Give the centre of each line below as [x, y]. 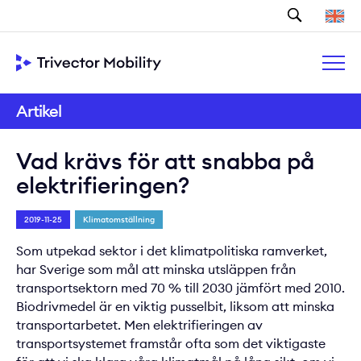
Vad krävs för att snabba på [165, 161]
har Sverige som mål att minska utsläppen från [156, 269]
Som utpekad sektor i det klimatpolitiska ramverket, [172, 251]
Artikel [39, 111]
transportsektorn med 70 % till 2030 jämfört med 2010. [180, 288]
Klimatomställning [119, 220]
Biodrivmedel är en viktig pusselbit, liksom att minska [175, 306]
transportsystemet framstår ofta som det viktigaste [171, 343]
